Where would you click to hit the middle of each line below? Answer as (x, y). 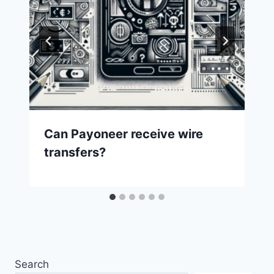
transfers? (75, 153)
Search (32, 264)
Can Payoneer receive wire (124, 134)
